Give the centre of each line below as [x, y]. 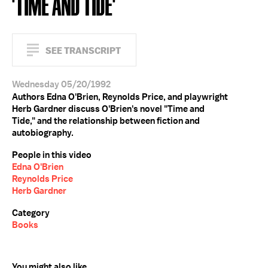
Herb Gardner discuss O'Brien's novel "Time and [108, 109]
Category [31, 213]
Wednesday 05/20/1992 [61, 84]
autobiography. [43, 133]
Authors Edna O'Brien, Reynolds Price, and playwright [120, 97]
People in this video [52, 155]
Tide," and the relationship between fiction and [106, 121]
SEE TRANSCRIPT [83, 51]
